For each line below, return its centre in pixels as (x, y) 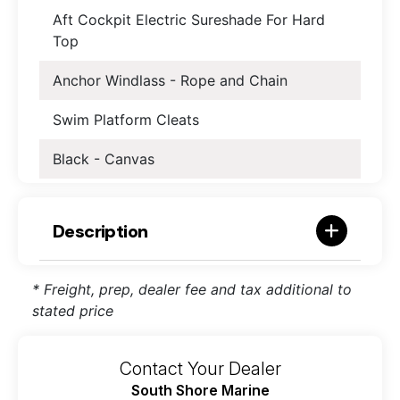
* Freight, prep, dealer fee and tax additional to (192, 290)
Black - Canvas (104, 159)
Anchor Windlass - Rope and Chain (170, 81)
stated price (73, 311)
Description (100, 231)
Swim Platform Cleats (126, 120)
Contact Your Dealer (200, 369)
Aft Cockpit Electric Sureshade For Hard (189, 20)
